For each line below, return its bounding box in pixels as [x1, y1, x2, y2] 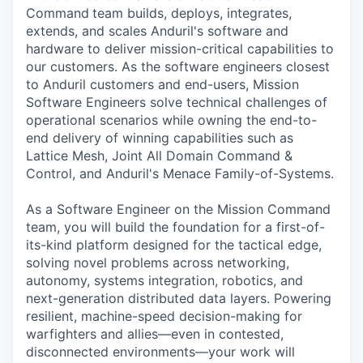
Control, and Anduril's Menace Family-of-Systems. [26, 164, 334, 181]
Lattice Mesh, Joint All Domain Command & [26, 147, 293, 164]
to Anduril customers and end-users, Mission [26, 75, 299, 92]
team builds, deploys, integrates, [92, 4, 292, 21]
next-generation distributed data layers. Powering [26, 289, 331, 306]
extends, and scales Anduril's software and [26, 22, 288, 39]
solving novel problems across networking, [26, 254, 289, 271]
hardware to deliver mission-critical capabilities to [26, 40, 334, 57]
